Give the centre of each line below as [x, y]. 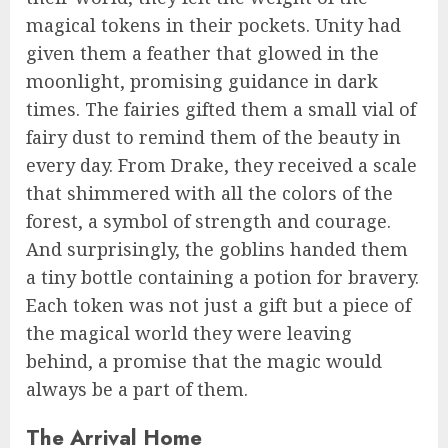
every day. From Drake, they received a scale [221, 165]
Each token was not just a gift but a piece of [218, 305]
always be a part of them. [137, 389]
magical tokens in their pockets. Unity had [213, 25]
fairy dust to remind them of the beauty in [213, 137]
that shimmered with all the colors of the [209, 193]
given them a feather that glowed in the [202, 53]
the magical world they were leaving [189, 333]
